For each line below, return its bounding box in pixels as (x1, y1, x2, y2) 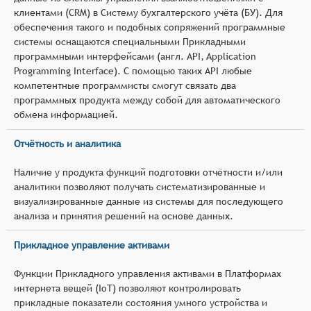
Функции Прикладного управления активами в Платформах (14, 267, 281, 279)
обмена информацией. (14, 108, 118, 120)
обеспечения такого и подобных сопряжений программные (14, 21, 285, 33)
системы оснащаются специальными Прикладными (14, 35, 246, 47)
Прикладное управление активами (14, 239, 169, 251)
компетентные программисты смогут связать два (14, 79, 236, 91)
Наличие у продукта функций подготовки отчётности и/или (14, 166, 283, 178)
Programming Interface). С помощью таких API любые (14, 65, 252, 76)
